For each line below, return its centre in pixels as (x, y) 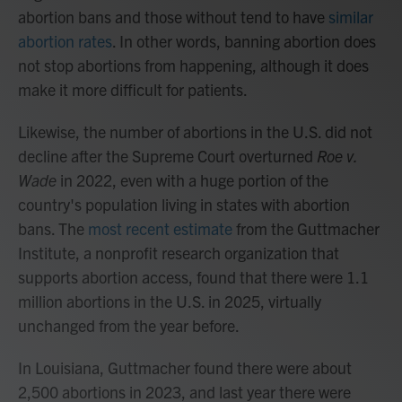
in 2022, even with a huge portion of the (194, 180)
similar (351, 17)
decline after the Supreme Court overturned (167, 156)
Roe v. (337, 156)
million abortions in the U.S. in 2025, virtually (170, 301)
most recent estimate (160, 228)
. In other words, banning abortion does (244, 41)
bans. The (53, 228)
